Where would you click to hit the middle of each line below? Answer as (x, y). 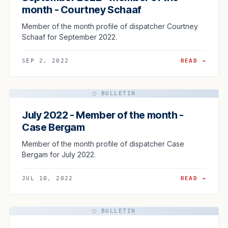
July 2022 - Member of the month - (103, 115)
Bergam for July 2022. (59, 154)
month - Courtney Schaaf (82, 9)
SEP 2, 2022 (46, 61)
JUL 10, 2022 (48, 178)
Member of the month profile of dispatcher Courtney (110, 26)
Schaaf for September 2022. (69, 37)
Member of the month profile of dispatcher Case (103, 144)
